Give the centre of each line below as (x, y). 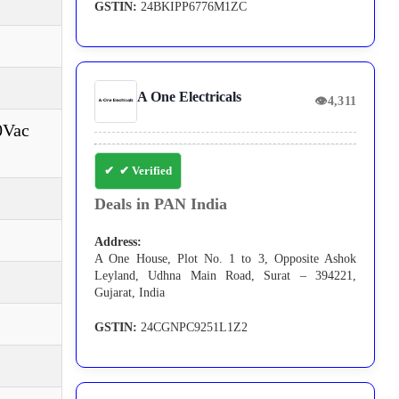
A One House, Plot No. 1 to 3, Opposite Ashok (226, 259)
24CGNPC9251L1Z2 (193, 328)
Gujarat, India (130, 293)
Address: (118, 242)
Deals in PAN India (161, 204)
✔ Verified (146, 171)
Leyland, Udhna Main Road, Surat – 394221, (226, 276)
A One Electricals (190, 97)
